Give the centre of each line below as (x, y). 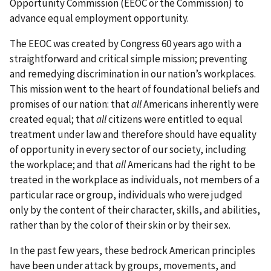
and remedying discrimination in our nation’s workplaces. (134, 73)
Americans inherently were (201, 104)
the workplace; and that (63, 164)
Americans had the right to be (191, 164)
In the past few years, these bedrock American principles (132, 250)
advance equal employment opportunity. (100, 18)
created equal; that (53, 119)
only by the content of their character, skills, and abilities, (135, 210)
